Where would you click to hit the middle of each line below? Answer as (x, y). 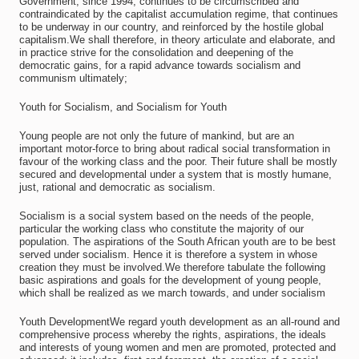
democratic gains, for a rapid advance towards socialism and (159, 65)
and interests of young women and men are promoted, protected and (177, 347)
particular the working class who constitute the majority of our (161, 229)
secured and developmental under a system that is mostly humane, (175, 174)
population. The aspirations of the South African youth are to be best (177, 242)
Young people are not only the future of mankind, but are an (156, 136)
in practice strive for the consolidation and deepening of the (156, 52)
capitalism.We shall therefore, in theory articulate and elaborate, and (177, 40)
